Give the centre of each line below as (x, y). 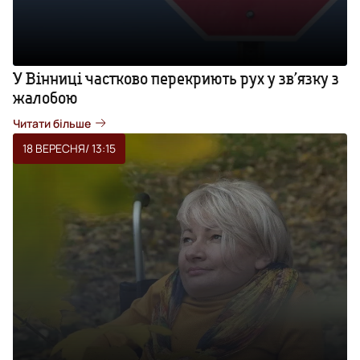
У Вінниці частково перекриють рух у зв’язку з (176, 78)
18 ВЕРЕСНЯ (54, 148)
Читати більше (52, 123)
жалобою (45, 97)
